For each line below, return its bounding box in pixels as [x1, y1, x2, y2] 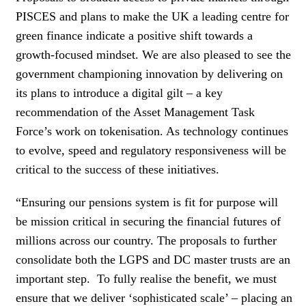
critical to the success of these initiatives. [16, 162, 219, 176]
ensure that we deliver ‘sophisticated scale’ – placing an [16, 290, 292, 305]
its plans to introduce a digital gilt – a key [16, 85, 223, 100]
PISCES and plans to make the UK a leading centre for [16, 9, 289, 23]
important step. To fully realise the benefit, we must [16, 271, 277, 286]
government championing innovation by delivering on [16, 66, 283, 81]
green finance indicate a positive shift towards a [16, 28, 253, 42]
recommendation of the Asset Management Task [16, 105, 255, 119]
